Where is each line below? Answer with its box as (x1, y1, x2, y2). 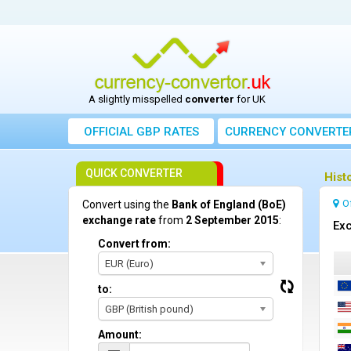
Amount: (98, 328, 142, 341)
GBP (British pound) (105, 303, 194, 315)
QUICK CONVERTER (85, 167, 183, 179)
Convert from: (98, 237, 171, 250)
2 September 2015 (186, 214, 279, 226)
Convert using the (82, 198, 172, 211)
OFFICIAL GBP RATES (83, 125, 199, 139)
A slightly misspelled (88, 93, 185, 105)
